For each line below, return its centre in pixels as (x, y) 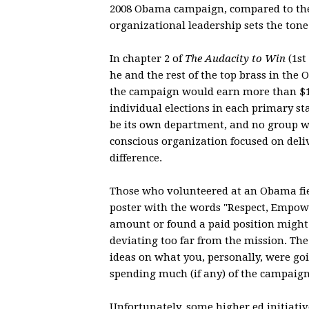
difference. (136, 158)
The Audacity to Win (235, 58)
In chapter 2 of (147, 58)
